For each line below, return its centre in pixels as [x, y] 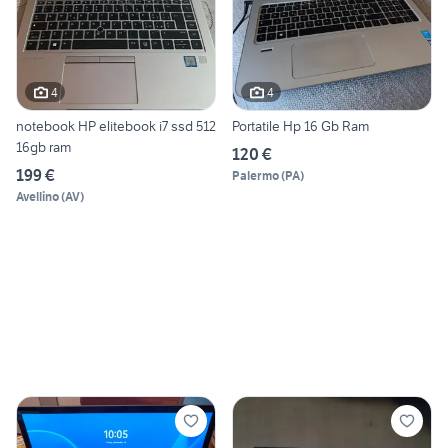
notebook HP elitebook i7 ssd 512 [116, 126]
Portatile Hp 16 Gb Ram [300, 126]
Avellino [37, 197]
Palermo [255, 176]
